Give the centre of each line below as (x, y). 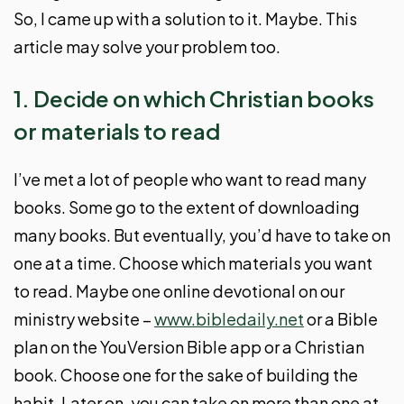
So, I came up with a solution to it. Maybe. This (185, 18)
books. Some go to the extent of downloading (187, 207)
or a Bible (341, 318)
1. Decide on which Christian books (194, 98)
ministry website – (84, 318)
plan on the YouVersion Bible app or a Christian (189, 346)
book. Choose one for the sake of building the (186, 374)
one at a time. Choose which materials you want (193, 262)
